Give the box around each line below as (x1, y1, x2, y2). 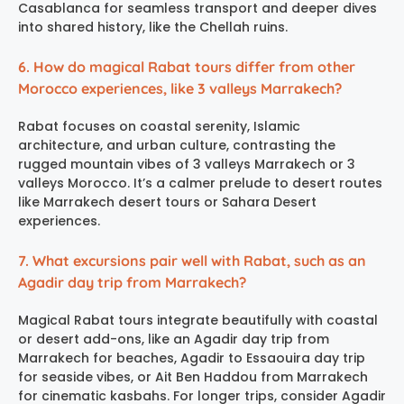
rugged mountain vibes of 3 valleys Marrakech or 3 (18, 155, 355, 174)
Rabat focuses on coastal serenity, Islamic (18, 117, 300, 136)
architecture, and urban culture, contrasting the (18, 136, 335, 155)
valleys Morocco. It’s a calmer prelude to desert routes (18, 174, 382, 193)
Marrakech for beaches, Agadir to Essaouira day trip (18, 349, 365, 368)
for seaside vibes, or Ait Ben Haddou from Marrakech (18, 368, 368, 387)
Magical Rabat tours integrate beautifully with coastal (18, 311, 378, 330)
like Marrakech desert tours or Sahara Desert (18, 193, 317, 212)
